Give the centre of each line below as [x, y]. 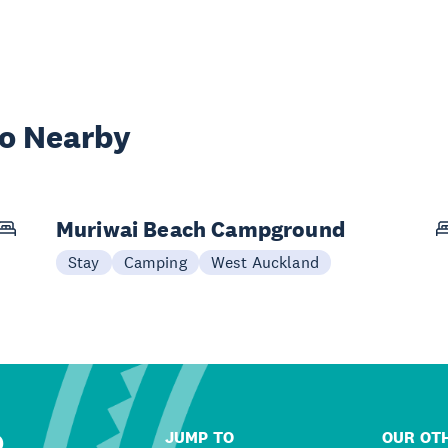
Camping [155, 261]
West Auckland [264, 261]
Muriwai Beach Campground [200, 228]
